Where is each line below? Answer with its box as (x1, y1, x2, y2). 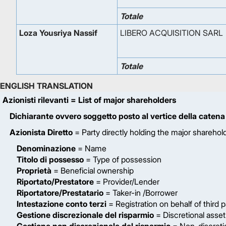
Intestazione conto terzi (17, 199, 106, 209)
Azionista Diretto (10, 127, 73, 137)
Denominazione (17, 143, 76, 153)
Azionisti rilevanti (3, 95, 69, 105)
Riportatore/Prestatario (17, 188, 103, 198)
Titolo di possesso (17, 154, 84, 164)
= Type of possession (84, 154, 161, 164)
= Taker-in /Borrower (103, 188, 178, 198)
